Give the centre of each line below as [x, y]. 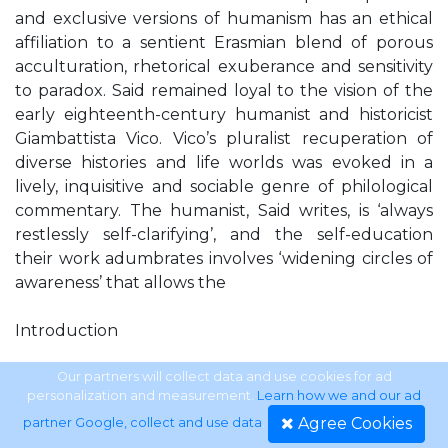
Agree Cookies [355, 423]
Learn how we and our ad [339, 395]
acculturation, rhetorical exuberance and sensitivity [224, 66]
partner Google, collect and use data [142, 423]
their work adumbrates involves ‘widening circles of [224, 258]
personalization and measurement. [142, 395]
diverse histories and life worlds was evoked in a [224, 162]
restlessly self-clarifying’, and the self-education [224, 234]
